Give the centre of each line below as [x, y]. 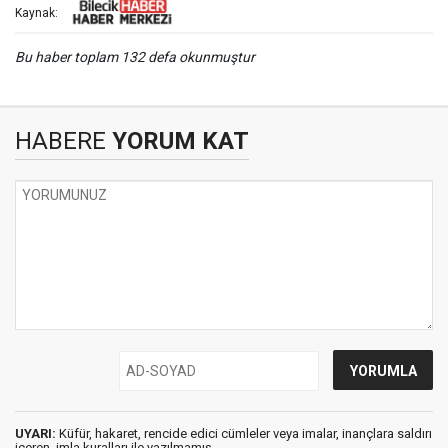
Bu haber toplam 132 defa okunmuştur [135, 57]
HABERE [60, 141]
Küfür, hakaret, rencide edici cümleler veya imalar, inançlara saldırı [244, 434]
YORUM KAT [177, 141]
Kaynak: [36, 12]
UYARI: [35, 434]
